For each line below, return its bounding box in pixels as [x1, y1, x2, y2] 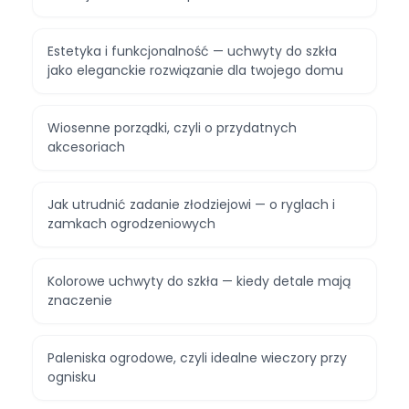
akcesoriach [47, 138, 125, 157]
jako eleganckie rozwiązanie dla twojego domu [47, 61, 343, 80]
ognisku [47, 368, 96, 387]
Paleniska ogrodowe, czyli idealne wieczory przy [47, 349, 347, 368]
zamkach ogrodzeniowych [47, 215, 215, 234]
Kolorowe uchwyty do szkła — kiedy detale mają [47, 272, 351, 291]
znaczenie [47, 291, 112, 310]
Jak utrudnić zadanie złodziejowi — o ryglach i [47, 195, 335, 215]
